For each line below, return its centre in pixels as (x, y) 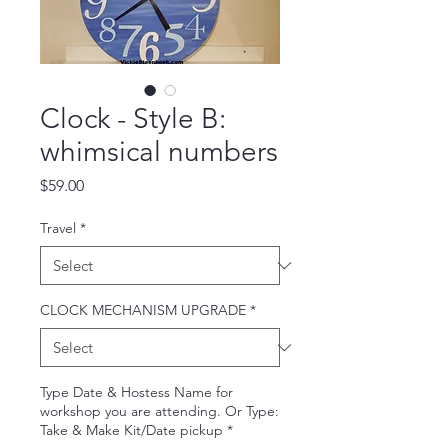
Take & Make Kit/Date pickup (131, 430)
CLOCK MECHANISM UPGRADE (143, 310)
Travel (58, 228)
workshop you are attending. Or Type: (159, 411)
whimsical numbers (159, 151)
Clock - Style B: (133, 118)
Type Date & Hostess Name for (136, 392)
